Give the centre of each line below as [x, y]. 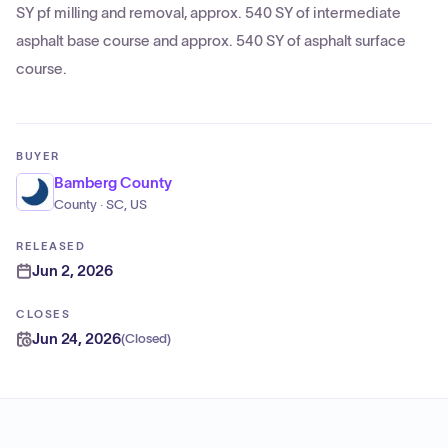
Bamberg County [113, 182]
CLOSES [43, 314]
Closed [146, 339]
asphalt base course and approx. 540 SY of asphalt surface [211, 40]
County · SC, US [100, 205]
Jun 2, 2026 [72, 270]
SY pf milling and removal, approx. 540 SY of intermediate [208, 12]
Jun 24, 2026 [76, 338]
